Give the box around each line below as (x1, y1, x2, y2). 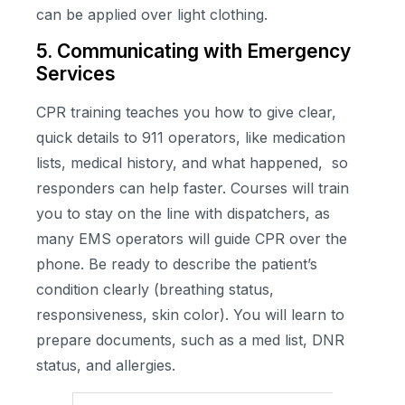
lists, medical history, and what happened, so (36, 154, 348, 173)
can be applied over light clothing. (36, 5, 272, 24)
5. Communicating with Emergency (36, 40, 351, 63)
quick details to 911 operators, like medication (36, 128, 345, 147)
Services (36, 62, 116, 86)
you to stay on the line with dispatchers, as (36, 204, 330, 223)
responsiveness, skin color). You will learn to (36, 306, 344, 325)
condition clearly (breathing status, (36, 280, 274, 299)
